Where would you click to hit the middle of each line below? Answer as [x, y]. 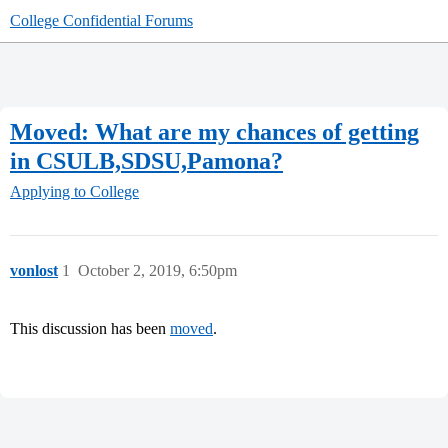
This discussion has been [90, 329]
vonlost [34, 271]
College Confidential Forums [101, 20]
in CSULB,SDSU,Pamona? [146, 160]
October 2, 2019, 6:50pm [157, 271]
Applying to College [74, 192]
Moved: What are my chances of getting [214, 131]
